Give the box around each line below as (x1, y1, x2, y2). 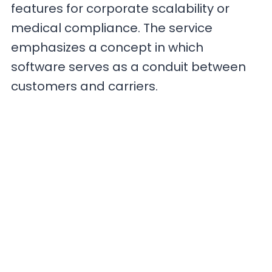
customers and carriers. (11, 78, 161, 95)
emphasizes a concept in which (11, 39, 204, 56)
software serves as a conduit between (11, 58, 246, 76)
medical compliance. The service (11, 19, 213, 37)
